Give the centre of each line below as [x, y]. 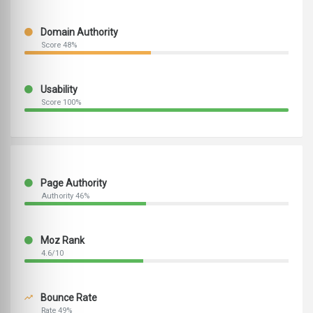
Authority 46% [65, 196]
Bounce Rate [68, 298]
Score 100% [61, 103]
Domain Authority [78, 32]
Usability [58, 90]
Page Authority [73, 183]
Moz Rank [61, 241]
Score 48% [59, 45]
